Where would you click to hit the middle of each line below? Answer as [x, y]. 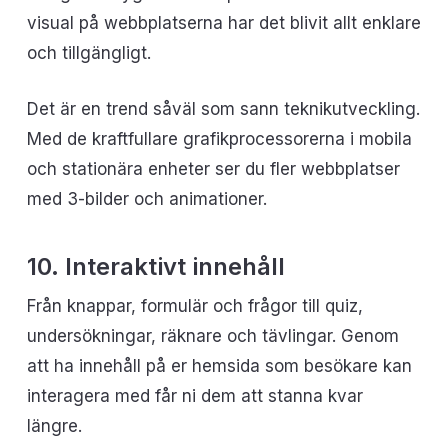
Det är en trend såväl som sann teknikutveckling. [223, 108]
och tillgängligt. [88, 53]
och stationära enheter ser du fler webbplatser [213, 168]
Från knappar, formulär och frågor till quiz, [194, 306]
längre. [54, 426]
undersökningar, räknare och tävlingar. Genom [212, 336]
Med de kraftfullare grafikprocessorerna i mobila [219, 138]
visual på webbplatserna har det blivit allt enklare [223, 23]
